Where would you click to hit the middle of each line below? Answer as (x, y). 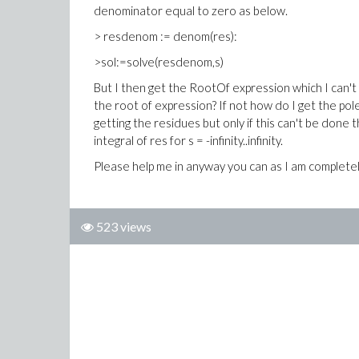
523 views (124, 226)
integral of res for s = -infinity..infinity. (188, 140)
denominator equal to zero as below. (191, 10)
